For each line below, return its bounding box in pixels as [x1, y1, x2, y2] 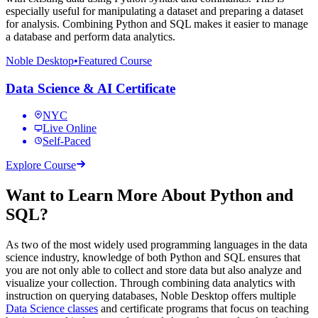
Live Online [43, 122, 97, 135]
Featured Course [78, 55, 152, 67]
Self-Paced [43, 135, 91, 148]
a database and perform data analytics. [6, 31, 175, 43]
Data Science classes [6, 302, 98, 315]
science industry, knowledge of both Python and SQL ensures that [6, 251, 300, 264]
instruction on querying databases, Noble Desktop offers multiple [6, 290, 296, 302]
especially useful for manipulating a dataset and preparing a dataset [6, 5, 303, 18]
